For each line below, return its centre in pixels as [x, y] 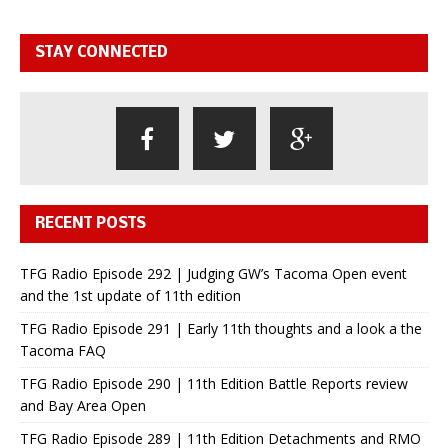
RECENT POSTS [90, 223]
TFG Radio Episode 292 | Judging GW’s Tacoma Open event [213, 273]
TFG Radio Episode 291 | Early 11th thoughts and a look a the [221, 328]
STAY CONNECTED [101, 52]
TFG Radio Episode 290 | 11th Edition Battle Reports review [214, 383]
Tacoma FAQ [63, 350]
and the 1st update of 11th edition [130, 295]
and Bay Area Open [83, 405]
